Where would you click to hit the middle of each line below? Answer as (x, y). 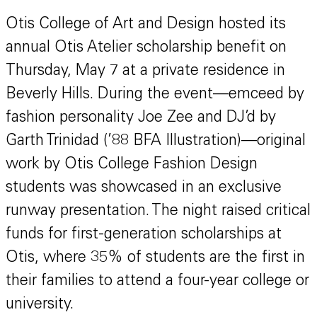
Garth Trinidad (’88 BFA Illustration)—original (156, 142)
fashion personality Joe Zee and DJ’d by (141, 119)
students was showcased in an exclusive (144, 189)
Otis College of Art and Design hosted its (146, 25)
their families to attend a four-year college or (157, 282)
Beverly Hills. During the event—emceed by (155, 95)
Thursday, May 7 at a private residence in (145, 72)
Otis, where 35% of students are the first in (155, 259)
